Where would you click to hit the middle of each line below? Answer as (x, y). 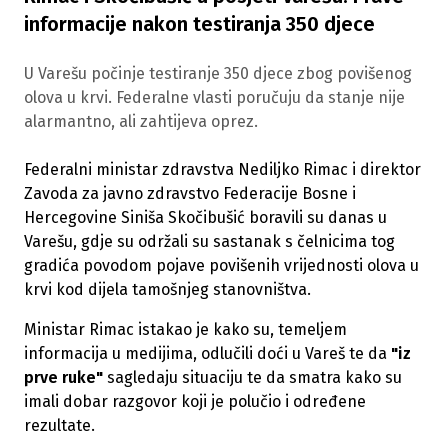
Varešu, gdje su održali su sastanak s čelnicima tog (209, 241)
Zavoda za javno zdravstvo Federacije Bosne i (190, 193)
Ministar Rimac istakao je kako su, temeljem (185, 329)
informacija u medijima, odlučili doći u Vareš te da (207, 353)
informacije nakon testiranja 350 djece (199, 24)
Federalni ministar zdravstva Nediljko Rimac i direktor (222, 169)
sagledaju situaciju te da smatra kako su (254, 377)
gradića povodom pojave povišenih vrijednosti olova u (221, 265)
